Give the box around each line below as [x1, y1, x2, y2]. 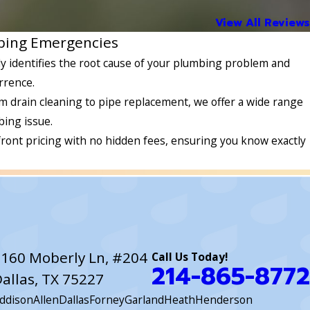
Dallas [58, 292, 89, 308]
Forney [89, 292, 125, 308]
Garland [124, 292, 164, 308]
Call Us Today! [151, 248, 228, 264]
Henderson [194, 292, 253, 308]
